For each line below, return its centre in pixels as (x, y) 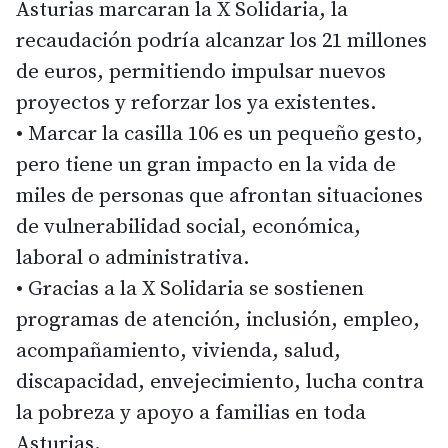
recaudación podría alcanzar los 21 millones (221, 40)
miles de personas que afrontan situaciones (219, 195)
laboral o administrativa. (133, 257)
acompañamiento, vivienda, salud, (178, 350)
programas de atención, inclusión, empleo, (218, 319)
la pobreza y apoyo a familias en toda (191, 412)
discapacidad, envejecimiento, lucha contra (220, 381)
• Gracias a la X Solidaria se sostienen (190, 288)
